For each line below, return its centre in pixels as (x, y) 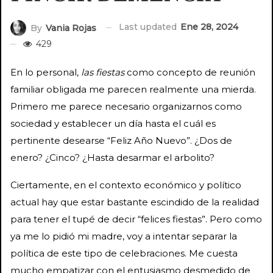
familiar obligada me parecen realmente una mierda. (133, 89)
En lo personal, (46, 72)
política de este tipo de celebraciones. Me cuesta (124, 253)
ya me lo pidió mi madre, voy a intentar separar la (124, 236)
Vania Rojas (71, 28)
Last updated (149, 27)
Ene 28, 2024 (209, 27)
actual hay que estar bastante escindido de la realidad (135, 202)
